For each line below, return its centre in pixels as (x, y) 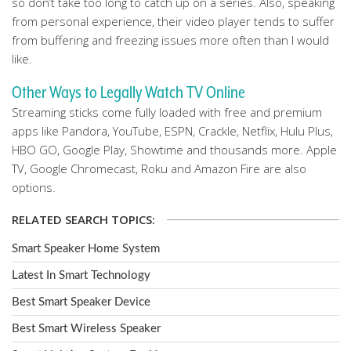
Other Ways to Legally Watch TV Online (128, 92)
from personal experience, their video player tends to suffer (173, 21)
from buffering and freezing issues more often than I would (170, 40)
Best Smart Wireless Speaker (86, 329)
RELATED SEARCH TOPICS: (83, 219)
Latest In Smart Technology (81, 275)
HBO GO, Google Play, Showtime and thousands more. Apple (174, 150)
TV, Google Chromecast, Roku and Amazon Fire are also (159, 168)
